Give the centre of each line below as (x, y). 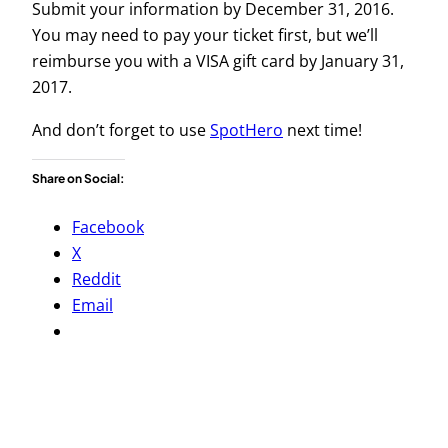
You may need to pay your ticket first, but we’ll (205, 35)
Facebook (108, 227)
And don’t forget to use (121, 129)
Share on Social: (78, 178)
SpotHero (246, 129)
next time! (322, 129)
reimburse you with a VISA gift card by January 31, (218, 61)
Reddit (96, 279)
